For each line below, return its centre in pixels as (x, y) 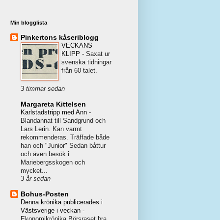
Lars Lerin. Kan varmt (51, 129)
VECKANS (77, 46)
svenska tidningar (86, 62)
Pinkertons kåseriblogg (60, 38)
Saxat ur (98, 54)
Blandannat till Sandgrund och (63, 121)
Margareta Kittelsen (53, 104)
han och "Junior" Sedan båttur (63, 146)
